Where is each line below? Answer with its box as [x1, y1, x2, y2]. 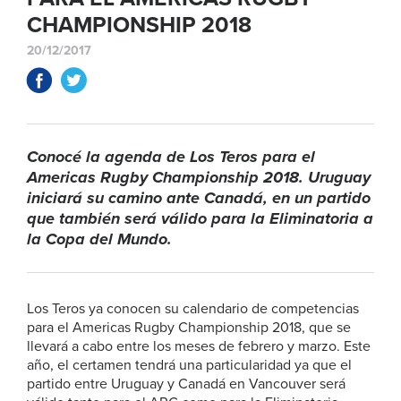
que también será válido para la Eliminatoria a [27, 209, 373, 228]
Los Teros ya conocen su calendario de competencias [27, 300, 359, 318]
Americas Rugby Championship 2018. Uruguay [27, 167, 371, 187]
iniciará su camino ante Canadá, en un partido [27, 188, 371, 208]
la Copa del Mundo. [27, 229, 172, 249]
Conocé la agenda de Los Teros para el [27, 147, 315, 166]
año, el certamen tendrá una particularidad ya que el [27, 356, 352, 374]
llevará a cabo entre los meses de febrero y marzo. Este [27, 337, 371, 355]
